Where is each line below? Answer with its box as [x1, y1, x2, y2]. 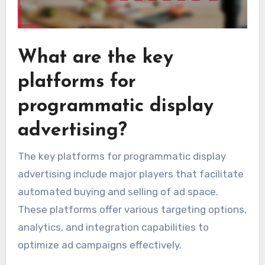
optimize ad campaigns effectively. [17, 238, 182, 251]
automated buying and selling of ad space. [17, 185, 218, 198]
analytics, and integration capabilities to [17, 221, 209, 233]
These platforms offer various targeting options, [17, 203, 247, 215]
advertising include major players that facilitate [17, 167, 244, 180]
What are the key [17, 49, 173, 68]
